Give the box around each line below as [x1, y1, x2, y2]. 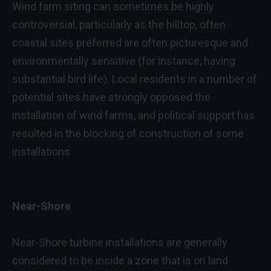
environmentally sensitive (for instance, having [12, 54, 235, 67]
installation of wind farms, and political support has [12, 108, 255, 122]
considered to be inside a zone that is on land [12, 253, 228, 267]
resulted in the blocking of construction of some [12, 126, 244, 140]
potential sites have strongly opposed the [12, 90, 211, 103]
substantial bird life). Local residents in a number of [12, 72, 257, 85]
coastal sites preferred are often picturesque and [12, 36, 248, 49]
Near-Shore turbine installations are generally [12, 235, 227, 249]
